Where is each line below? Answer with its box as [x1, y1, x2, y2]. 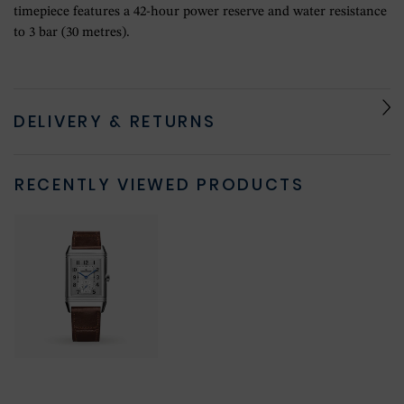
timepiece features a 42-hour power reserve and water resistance [14, 5, 387, 19]
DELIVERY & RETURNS [14, 109, 216, 133]
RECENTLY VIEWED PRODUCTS [14, 172, 305, 196]
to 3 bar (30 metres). [14, 25, 130, 40]
